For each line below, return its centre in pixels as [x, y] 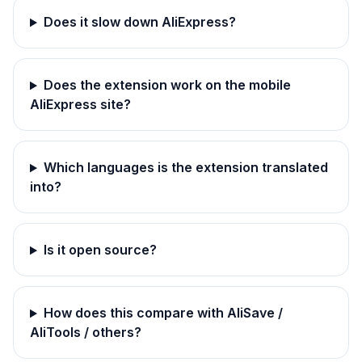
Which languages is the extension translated [185, 168]
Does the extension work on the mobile [167, 85]
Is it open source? [100, 250]
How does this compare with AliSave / [163, 313]
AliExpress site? [80, 105]
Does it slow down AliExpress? [139, 22]
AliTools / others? [86, 333]
